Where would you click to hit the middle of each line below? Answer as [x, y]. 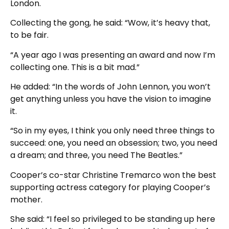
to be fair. [29, 35]
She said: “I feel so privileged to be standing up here [113, 219]
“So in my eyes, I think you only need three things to [112, 131]
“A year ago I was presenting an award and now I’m [113, 55]
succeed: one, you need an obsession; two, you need [114, 143]
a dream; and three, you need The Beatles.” [96, 155]
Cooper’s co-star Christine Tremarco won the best [113, 175]
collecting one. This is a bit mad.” [75, 67]
